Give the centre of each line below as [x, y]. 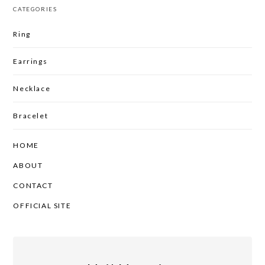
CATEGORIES [35, 9]
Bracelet [31, 115]
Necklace [32, 88]
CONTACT [33, 186]
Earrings [30, 61]
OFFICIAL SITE [42, 206]
